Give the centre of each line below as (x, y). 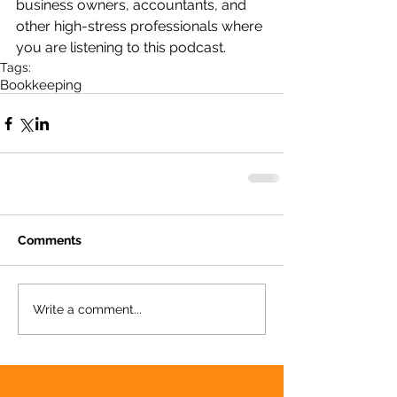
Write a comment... (87, 309)
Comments (50, 240)
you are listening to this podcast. (121, 47)
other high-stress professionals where (141, 26)
